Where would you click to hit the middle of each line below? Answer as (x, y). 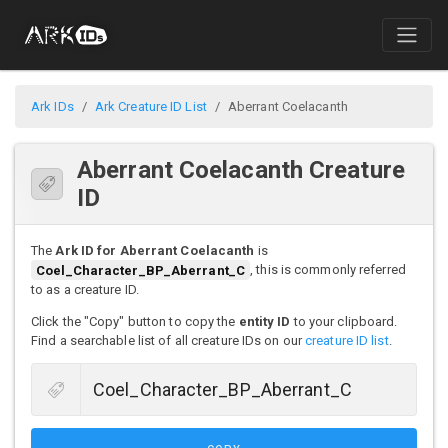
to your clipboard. (344, 321)
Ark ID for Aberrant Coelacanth (155, 251)
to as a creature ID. (85, 289)
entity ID (264, 321)
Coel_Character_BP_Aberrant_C (140, 270)
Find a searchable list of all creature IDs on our (168, 340)
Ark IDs (52, 107)
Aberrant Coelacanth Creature (241, 170)
